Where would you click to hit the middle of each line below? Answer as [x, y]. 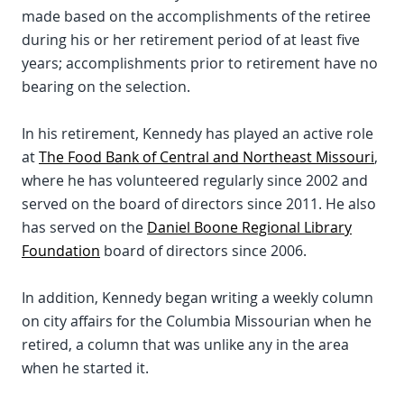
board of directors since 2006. [203, 251]
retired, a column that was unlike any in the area [185, 344]
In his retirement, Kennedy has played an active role [197, 133]
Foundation [61, 251]
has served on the [84, 227]
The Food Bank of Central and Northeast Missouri [207, 157]
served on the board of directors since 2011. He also [199, 204]
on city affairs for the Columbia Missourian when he [197, 321]
